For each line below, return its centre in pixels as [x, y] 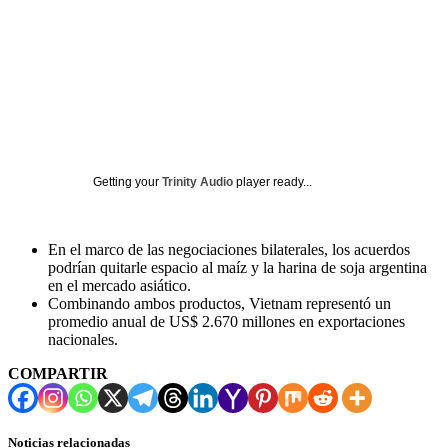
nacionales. [83, 339]
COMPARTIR [58, 373]
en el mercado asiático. [119, 285]
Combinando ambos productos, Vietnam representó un [219, 303]
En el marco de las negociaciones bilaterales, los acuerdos [229, 249]
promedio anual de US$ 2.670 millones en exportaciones [226, 321]
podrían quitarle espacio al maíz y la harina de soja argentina [237, 267]
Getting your [127, 181]
